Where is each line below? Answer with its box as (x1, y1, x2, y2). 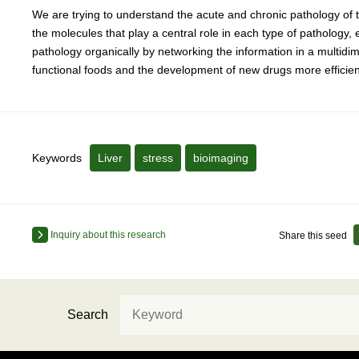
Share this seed (278, 230, 347, 242)
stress (143, 151, 173, 165)
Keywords (32, 151, 82, 165)
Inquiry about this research (48, 229, 166, 241)
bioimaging (193, 151, 248, 165)
